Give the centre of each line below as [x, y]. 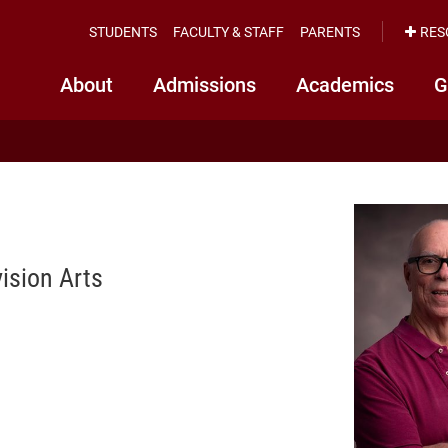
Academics [345, 84]
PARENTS [330, 31]
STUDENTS [123, 31]
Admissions [204, 84]
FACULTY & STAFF [228, 31]
